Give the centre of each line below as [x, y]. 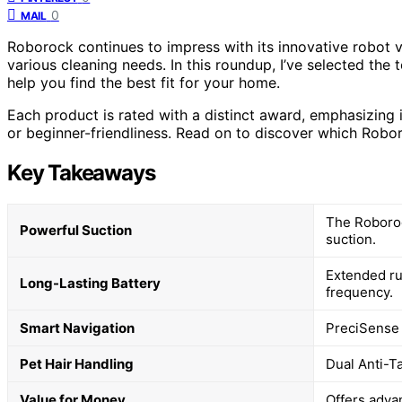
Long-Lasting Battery [90, 283]
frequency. [359, 292]
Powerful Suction [76, 230]
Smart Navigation [77, 328]
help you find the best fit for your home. [144, 82]
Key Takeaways [81, 172]
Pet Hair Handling [77, 363]
